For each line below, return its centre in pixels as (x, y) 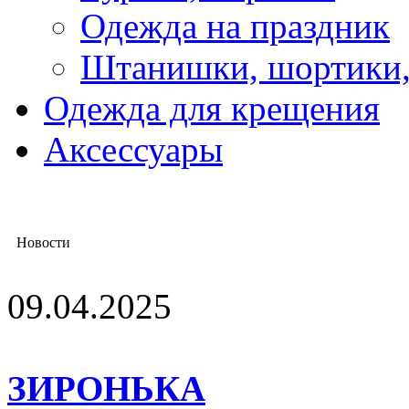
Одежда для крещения (212, 108)
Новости (43, 242)
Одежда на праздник (235, 26)
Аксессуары (133, 149)
